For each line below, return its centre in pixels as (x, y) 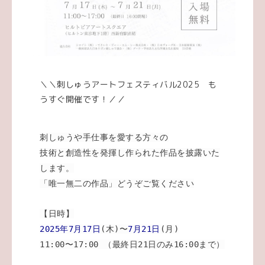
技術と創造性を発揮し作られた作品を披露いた (130, 152)
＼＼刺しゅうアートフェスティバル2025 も (128, 84)
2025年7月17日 (70, 229)
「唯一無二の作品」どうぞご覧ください (117, 183)
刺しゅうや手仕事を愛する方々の (104, 137)
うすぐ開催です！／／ (83, 99)
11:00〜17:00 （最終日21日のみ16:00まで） (132, 244)
